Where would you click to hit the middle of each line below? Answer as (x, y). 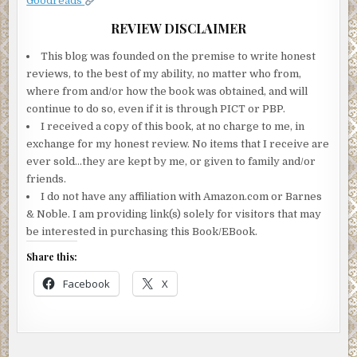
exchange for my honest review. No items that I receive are (178, 144)
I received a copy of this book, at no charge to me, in (173, 127)
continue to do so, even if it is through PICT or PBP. (156, 109)
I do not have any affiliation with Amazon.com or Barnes (182, 197)
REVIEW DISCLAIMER (178, 29)
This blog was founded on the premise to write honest (178, 57)
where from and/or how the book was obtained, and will (167, 92)
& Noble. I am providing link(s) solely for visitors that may (174, 214)
